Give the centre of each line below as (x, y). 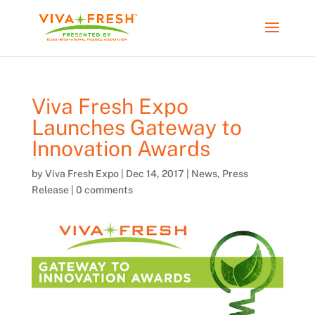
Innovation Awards (121, 148)
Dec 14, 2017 (155, 174)
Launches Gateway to (136, 127)
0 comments (104, 190)
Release (50, 190)
